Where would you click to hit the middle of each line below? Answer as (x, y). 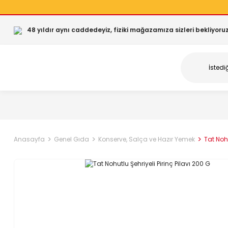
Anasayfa (29, 139)
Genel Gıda (72, 139)
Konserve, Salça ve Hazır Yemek (147, 139)
